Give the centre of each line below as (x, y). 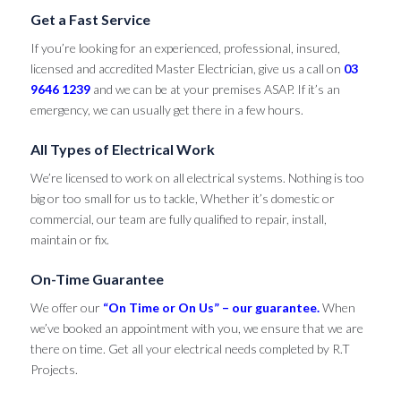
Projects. (54, 369)
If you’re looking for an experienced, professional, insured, (185, 47)
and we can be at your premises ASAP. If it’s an (215, 89)
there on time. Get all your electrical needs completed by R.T (190, 348)
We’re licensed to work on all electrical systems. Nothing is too (197, 177)
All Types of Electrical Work (122, 149)
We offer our (66, 307)
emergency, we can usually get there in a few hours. (166, 109)
